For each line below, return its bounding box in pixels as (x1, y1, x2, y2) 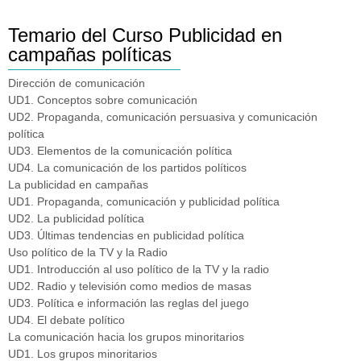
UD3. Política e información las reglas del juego (8, 296, 249, 309)
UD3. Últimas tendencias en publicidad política (8, 228, 244, 242)
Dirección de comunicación (8, 76, 145, 89)
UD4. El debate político (8, 313, 125, 326)
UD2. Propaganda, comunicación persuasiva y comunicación (8, 110, 317, 123)
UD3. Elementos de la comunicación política (8, 143, 232, 157)
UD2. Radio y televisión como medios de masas (8, 279, 251, 293)
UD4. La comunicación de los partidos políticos (8, 160, 247, 174)
